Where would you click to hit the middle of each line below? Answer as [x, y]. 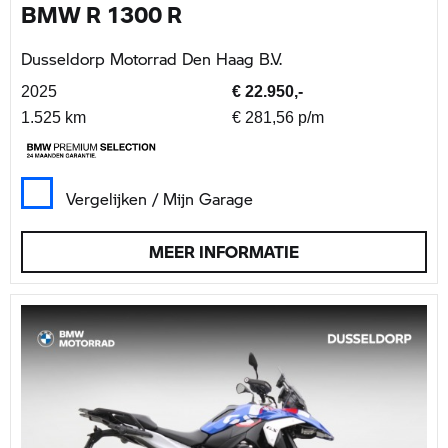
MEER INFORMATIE [224, 251]
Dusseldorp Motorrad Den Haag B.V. [151, 58]
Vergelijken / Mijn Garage [159, 198]
